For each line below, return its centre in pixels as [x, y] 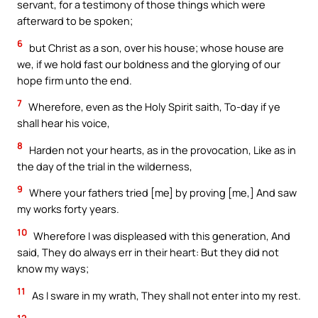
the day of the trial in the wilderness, [105, 166]
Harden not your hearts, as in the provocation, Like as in [161, 149]
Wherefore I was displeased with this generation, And [161, 235]
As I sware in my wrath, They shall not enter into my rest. [165, 295]
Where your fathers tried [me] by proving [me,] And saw [162, 193]
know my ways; [53, 268]
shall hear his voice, [64, 123]
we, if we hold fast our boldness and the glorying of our [149, 64]
